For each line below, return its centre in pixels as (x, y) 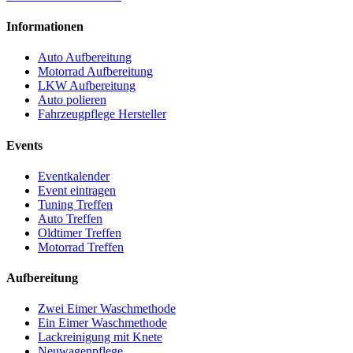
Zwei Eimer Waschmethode (107, 309)
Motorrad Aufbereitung (95, 72)
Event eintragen (77, 190)
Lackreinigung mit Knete (100, 337)
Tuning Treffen (75, 204)
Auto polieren (72, 100)
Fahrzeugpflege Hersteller (102, 114)
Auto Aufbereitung (85, 58)
